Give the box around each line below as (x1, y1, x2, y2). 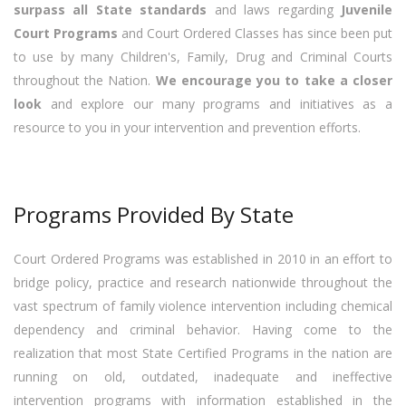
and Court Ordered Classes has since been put (118, 24, 392, 43)
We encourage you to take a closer (155, 72, 393, 90)
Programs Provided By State (14, 199, 294, 230)
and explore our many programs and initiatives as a (42, 95, 392, 113)
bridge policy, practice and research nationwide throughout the (14, 274, 392, 292)
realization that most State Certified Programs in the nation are (14, 344, 392, 362)
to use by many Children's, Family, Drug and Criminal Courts (14, 48, 392, 66)
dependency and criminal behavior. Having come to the (14, 321, 392, 339)
